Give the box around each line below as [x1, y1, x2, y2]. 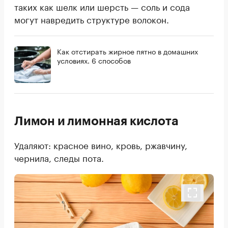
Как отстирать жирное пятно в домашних [57, 45, 198, 56]
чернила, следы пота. [14, 150, 104, 164]
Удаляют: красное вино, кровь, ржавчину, [14, 137, 187, 151]
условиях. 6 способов [57, 54, 131, 66]
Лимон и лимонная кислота [14, 115, 179, 127]
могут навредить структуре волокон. [14, 12, 169, 25]
